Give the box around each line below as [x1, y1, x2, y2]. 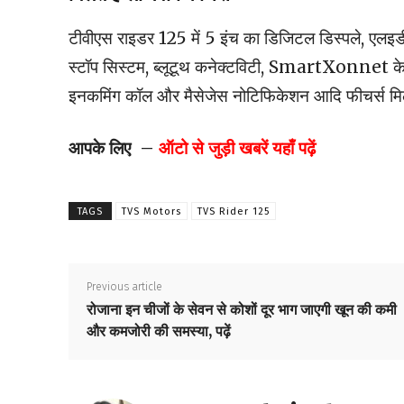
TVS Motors [122, 206, 181, 218]
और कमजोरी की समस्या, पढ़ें [87, 322, 231, 341]
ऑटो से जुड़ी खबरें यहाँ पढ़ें [159, 137, 316, 160]
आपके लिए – [69, 137, 159, 160]
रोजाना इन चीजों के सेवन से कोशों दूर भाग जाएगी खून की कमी [87, 300, 397, 319]
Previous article [87, 280, 162, 294]
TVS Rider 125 [197, 206, 270, 218]
